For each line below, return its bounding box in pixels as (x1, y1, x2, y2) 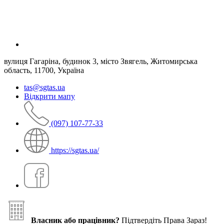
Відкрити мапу (24, 91, 75, 100)
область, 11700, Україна (4, 65, 84, 74)
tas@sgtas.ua (24, 82, 65, 91)
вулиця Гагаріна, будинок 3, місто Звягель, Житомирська (4, 56, 197, 65)
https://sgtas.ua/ (51, 145, 99, 154)
